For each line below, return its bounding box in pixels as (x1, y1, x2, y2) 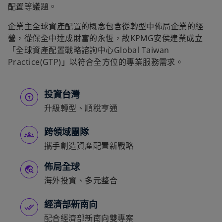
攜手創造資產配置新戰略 (44, 140, 134, 152)
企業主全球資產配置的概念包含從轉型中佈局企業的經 (8, 21, 204, 32)
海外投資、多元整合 (44, 175, 117, 186)
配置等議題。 (8, 1, 57, 12)
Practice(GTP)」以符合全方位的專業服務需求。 (8, 56, 184, 68)
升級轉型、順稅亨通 (44, 103, 117, 114)
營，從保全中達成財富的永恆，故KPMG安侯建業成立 (8, 33, 203, 44)
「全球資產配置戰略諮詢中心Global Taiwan (8, 45, 169, 56)
